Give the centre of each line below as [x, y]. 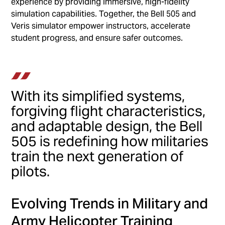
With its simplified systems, [98, 96]
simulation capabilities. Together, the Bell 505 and [104, 14]
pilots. [31, 171]
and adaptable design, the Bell [107, 126]
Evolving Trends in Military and [110, 203]
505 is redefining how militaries [110, 141]
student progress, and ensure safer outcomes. [97, 38]
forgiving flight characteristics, [108, 111]
